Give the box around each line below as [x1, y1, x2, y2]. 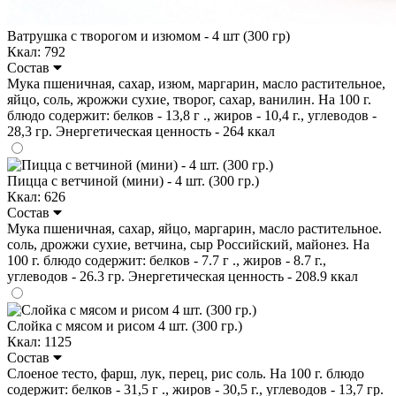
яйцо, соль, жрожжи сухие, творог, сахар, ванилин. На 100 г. [7, 91, 371, 107]
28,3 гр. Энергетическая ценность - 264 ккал [7, 123, 275, 139]
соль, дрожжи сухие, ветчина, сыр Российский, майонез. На [7, 236, 369, 252]
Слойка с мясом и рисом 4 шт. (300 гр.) [7, 317, 242, 333]
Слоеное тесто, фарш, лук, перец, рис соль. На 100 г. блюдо [7, 365, 364, 381]
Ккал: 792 [7, 43, 65, 59]
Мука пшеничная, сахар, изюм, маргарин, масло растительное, [7, 75, 385, 91]
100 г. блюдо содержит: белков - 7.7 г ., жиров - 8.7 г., [7, 252, 326, 268]
